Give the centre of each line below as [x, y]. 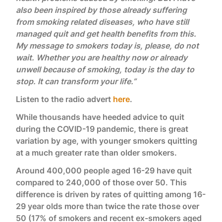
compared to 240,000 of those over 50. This [101, 182]
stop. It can [37, 81]
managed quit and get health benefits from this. [106, 34]
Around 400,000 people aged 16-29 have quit [104, 170]
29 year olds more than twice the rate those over [108, 206]
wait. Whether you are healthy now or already [102, 57]
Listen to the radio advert [64, 99]
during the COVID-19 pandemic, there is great [102, 129]
